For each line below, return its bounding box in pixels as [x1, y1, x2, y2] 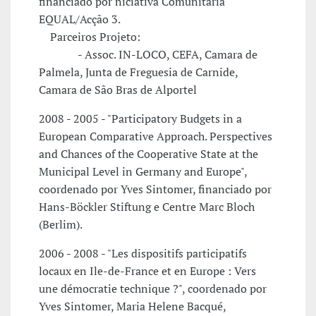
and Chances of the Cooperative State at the [39, 146, 258, 162]
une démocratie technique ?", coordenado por [39, 281, 267, 297]
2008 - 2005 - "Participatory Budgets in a [39, 111, 242, 127]
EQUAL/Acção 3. [39, 11, 121, 28]
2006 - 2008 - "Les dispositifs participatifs [39, 245, 247, 262]
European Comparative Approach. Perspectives [39, 128, 272, 145]
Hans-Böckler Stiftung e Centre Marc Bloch [39, 199, 255, 215]
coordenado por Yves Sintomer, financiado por [39, 181, 272, 197]
